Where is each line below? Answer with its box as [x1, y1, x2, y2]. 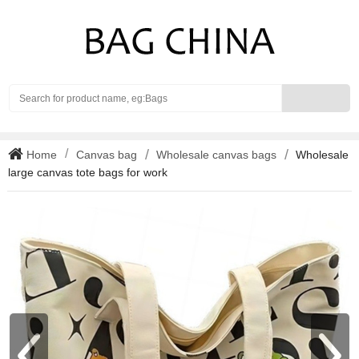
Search [280, 85, 317, 98]
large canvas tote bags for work [8, 166, 167, 179]
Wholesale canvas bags [156, 148, 276, 161]
